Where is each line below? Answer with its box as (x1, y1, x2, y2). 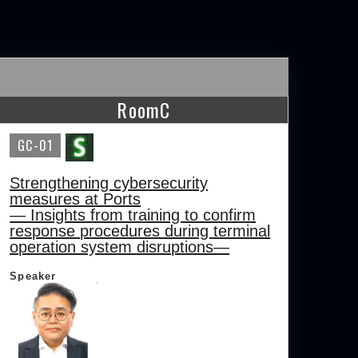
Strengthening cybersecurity (10, 174, 209, 193)
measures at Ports (10, 190, 141, 209)
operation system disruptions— (10, 238, 230, 257)
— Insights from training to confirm (10, 206, 257, 225)
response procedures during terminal (10, 222, 271, 241)
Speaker (10, 270, 57, 283)
